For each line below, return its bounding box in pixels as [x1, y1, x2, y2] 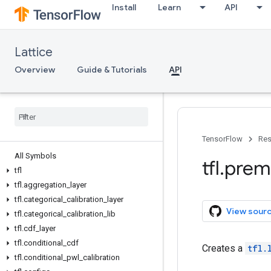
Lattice [15, 45, 53, 60]
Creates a [202, 242, 245, 254]
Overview [15, 64, 55, 75]
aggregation [24, 180, 67, 189]
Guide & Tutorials [77, 64, 147, 75]
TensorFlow [202, 134, 243, 143]
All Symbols [15, 151, 56, 160]
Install [112, 2, 136, 13]
